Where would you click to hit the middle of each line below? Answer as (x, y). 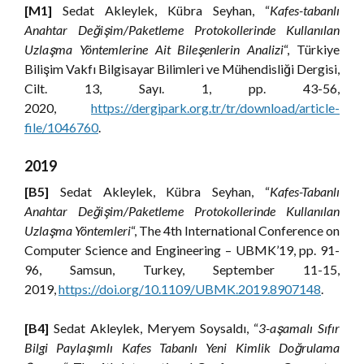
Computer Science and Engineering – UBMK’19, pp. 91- (182, 250)
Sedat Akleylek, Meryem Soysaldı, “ (156, 328)
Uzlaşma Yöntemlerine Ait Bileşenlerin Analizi (154, 49)
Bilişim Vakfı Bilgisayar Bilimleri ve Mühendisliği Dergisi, (182, 69)
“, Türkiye (312, 49)
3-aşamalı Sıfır (299, 328)
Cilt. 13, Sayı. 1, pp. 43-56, (182, 88)
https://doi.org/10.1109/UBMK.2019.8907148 (190, 289)
